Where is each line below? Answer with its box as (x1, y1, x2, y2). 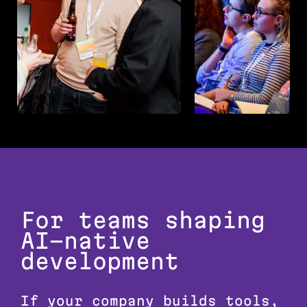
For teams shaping (21, 207, 265, 232)
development (21, 248, 179, 273)
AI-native (21, 228, 150, 253)
